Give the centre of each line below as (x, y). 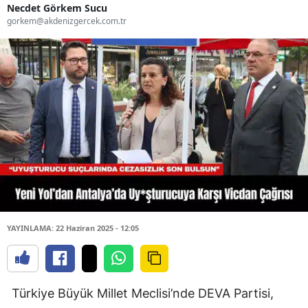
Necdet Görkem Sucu (57, 8)
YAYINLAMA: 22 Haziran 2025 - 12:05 (73, 228)
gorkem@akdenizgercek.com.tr (67, 21)
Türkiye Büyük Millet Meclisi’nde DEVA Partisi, (143, 294)
